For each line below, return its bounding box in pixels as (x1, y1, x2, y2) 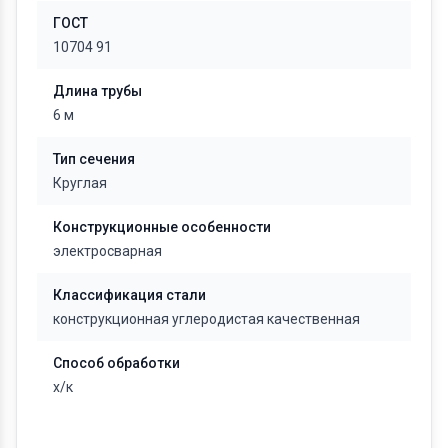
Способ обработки (53, 354, 180, 371)
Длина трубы (53, 82, 142, 99)
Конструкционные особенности (53, 218, 271, 235)
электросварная (53, 242, 162, 259)
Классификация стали (53, 286, 206, 303)
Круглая (53, 174, 107, 191)
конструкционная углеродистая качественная (53, 310, 360, 327)
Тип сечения (53, 150, 135, 167)
